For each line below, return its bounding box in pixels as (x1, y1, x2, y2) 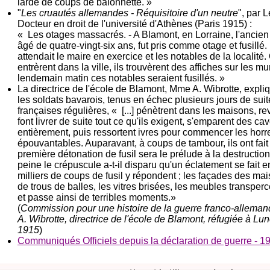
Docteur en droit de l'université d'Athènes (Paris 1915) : (17, 19, 252, 29)
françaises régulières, (17, 105, 111, 116)
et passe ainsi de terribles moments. (17, 192, 171, 202)
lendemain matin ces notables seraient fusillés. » (17, 73, 225, 83)
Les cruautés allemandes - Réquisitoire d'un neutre (21, 8, 238, 18)
